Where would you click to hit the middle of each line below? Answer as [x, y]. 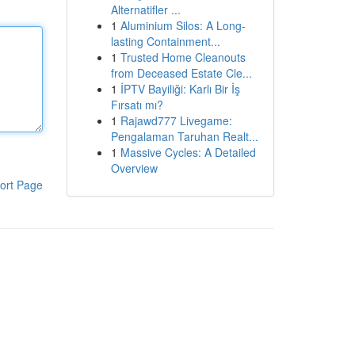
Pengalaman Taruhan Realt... [184, 136]
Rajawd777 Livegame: [176, 120]
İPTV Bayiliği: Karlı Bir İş [180, 89]
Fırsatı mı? [137, 105]
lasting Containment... [165, 41]
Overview [134, 168]
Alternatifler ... [145, 10]
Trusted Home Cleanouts [183, 57]
